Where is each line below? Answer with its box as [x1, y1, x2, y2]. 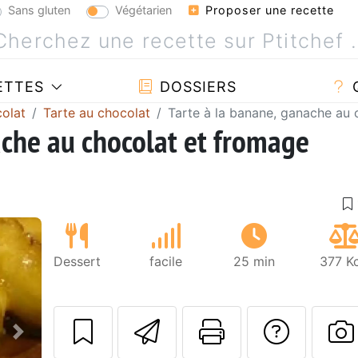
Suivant [17, 332, 74, 352]
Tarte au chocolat [43, 104, 150, 121]
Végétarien [115, 2, 172, 17]
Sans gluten [8, 2, 70, 17]
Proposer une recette [201, 3, 334, 17]
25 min [233, 253, 275, 269]
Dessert [53, 253, 101, 269]
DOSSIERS [154, 78, 237, 95]
